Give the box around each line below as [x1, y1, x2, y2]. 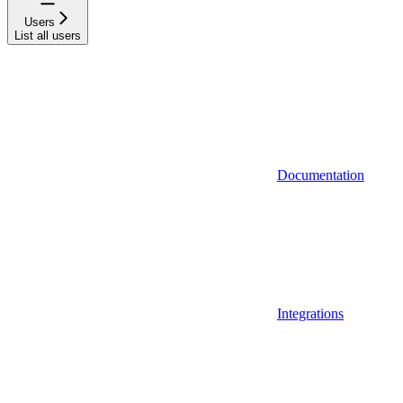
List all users [14, 29, 81, 42]
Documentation [277, 167, 364, 183]
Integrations [277, 306, 344, 321]
